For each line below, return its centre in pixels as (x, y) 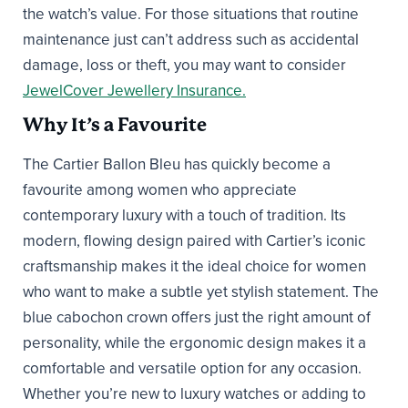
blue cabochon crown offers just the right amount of (197, 317)
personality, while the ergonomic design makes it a (194, 342)
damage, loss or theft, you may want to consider (184, 65)
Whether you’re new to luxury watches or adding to (194, 393)
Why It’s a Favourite (115, 125)
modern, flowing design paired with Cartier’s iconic (194, 240)
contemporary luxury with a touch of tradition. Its (184, 215)
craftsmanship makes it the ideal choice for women (194, 266)
